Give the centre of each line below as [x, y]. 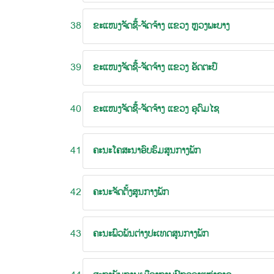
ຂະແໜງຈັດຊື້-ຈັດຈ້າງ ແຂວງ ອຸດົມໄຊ [156, 109]
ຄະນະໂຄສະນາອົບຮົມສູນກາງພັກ [147, 151]
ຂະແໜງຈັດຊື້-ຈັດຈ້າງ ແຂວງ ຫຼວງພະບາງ [161, 26]
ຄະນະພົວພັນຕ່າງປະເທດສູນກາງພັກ [151, 234]
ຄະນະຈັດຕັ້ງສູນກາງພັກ [131, 192]
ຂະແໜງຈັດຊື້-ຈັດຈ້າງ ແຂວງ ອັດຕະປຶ [155, 68]
